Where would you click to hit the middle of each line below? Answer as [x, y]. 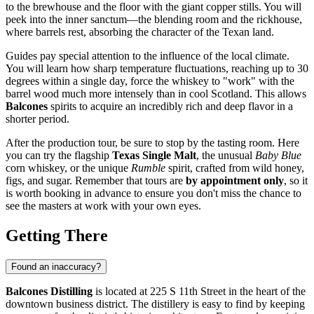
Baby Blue [278, 155]
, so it [296, 180]
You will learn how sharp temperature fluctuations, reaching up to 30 [157, 68]
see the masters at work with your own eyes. [103, 205]
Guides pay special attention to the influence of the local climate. [148, 55]
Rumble [148, 168]
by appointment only [235, 180]
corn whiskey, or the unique [68, 168]
